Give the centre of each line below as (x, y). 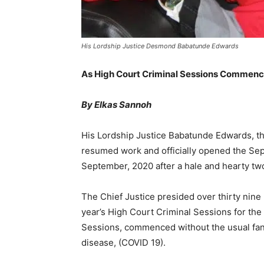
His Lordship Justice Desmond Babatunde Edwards (160, 46)
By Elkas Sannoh (116, 105)
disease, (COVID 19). (123, 242)
